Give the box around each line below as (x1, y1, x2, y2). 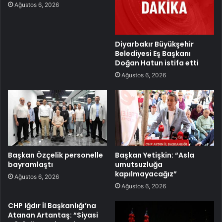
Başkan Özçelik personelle (8, 150, 103, 161)
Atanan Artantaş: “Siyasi (8, 210, 98, 221)
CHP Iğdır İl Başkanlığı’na (8, 201, 96, 211)
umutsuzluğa (115, 160, 163, 170)
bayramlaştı (8, 160, 53, 170)
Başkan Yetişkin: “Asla (115, 150, 194, 161)
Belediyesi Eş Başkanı (115, 48, 191, 58)
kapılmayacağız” (115, 169, 177, 179)
